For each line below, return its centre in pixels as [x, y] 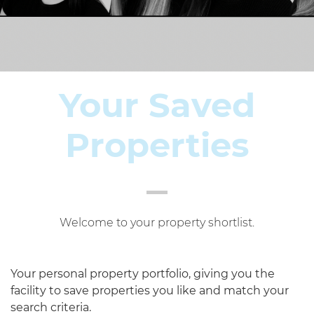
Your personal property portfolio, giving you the [143, 273]
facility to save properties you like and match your [150, 290]
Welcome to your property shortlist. [157, 222]
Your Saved [157, 105]
